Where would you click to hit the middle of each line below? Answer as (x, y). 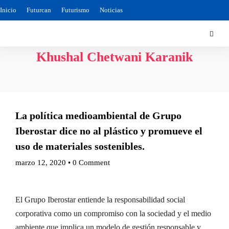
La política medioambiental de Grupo (98, 116)
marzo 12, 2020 (41, 163)
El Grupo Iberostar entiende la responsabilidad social (100, 200)
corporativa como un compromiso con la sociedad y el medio (113, 214)
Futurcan (39, 10)
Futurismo (75, 10)
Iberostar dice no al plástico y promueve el (109, 131)
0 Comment (91, 163)
